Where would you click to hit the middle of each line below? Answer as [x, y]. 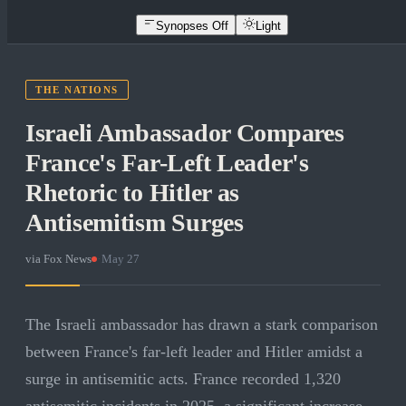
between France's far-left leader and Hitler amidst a [194, 352]
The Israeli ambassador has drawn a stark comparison [202, 325]
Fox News [68, 259]
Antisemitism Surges [135, 223]
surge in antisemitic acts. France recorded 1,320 [183, 379]
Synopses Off [192, 25]
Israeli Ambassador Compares [185, 133]
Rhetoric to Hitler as [133, 193]
